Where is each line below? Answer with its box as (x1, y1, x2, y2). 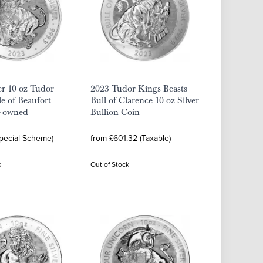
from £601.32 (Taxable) (90, 132, 171, 144)
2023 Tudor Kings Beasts (90, 83, 187, 95)
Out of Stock (90, 159, 129, 169)
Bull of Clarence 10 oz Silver (90, 95, 199, 106)
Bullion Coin (90, 106, 140, 118)
